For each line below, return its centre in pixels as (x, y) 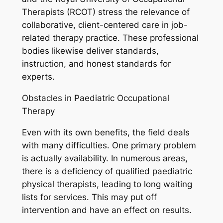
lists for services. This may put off (89, 197)
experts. (38, 77)
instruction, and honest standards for (96, 64)
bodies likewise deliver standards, (90, 51)
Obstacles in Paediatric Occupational (95, 98)
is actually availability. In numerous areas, (105, 159)
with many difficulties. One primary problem (109, 146)
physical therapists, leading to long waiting (107, 184)
